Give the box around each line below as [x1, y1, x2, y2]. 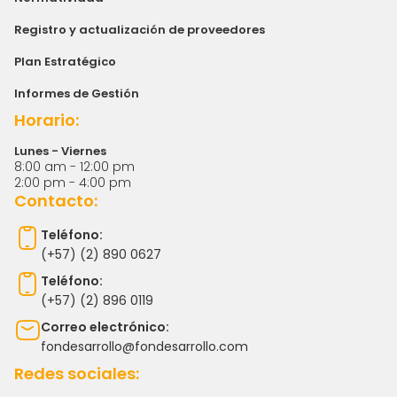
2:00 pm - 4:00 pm [14, 173, 131, 191]
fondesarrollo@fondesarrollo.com [41, 337, 248, 355]
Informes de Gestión [14, 84, 139, 102]
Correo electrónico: [41, 317, 169, 336]
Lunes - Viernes [14, 142, 106, 160]
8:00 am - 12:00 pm [14, 157, 135, 175]
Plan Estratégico [14, 52, 116, 70]
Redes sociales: [14, 362, 139, 385]
